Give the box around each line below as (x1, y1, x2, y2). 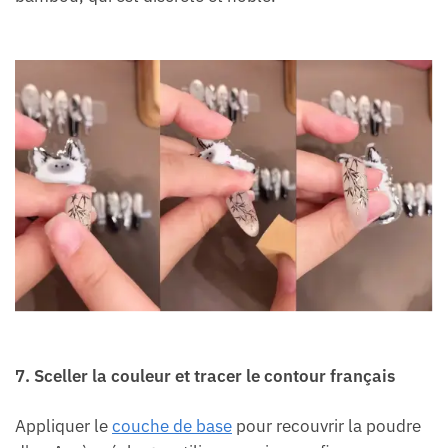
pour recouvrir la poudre (232, 415, 421, 438)
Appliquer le (15, 415, 112, 438)
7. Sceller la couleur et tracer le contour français (15, 364, 395, 387)
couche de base (112, 415, 232, 438)
